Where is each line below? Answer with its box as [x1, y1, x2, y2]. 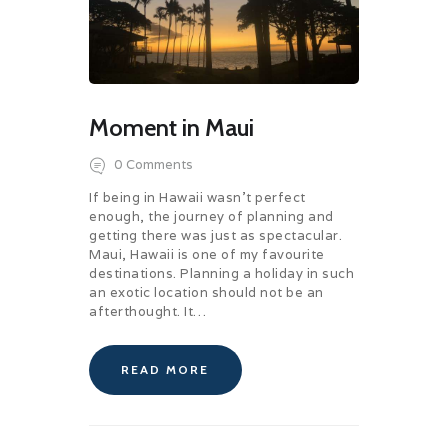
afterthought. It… [89, 303, 207, 321]
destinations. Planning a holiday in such [89, 265, 354, 283]
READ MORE [121, 362, 210, 378]
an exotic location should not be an [89, 284, 324, 302]
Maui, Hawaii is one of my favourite [89, 246, 325, 264]
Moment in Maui [89, 113, 254, 143]
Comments [125, 155, 193, 173]
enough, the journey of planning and [89, 208, 334, 226]
